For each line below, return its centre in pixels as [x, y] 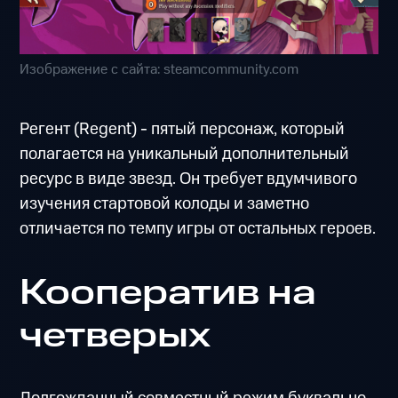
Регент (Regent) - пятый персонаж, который [183, 129]
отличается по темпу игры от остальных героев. [198, 228]
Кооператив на [168, 293]
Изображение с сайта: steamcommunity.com [159, 69]
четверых [115, 335]
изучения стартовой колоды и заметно [165, 203]
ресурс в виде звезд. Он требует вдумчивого [189, 179]
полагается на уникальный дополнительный [185, 154]
